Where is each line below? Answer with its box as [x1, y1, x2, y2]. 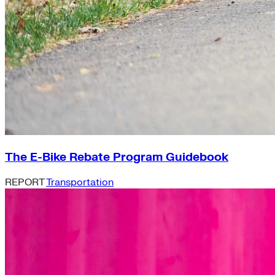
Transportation [46, 176, 114, 188]
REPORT [5, 176, 46, 188]
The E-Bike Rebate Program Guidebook [5, 149, 228, 165]
